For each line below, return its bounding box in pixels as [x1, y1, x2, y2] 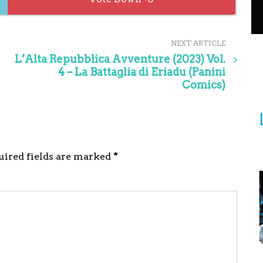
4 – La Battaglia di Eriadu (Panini [58, 66, 225, 78]
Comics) [182, 79, 225, 91]
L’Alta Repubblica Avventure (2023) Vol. [15, 53, 225, 65]
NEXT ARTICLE [171, 39, 225, 48]
